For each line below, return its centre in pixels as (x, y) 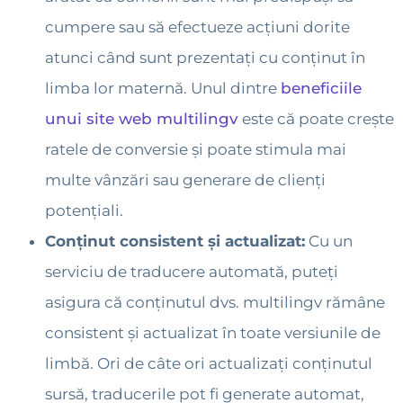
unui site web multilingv (142, 119)
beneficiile (321, 89)
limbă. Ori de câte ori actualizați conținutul (209, 364)
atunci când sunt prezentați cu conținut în (205, 58)
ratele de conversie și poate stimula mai (196, 150)
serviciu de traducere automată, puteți (192, 272)
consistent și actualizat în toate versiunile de (213, 333)
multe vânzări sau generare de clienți (185, 180)
